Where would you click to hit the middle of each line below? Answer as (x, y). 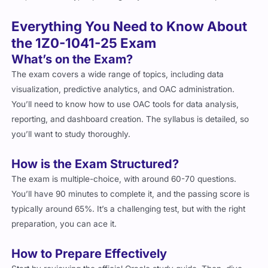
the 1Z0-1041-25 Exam (84, 43)
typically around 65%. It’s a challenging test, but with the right (129, 208)
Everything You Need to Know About (130, 26)
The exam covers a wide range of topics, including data (118, 74)
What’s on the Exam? (72, 60)
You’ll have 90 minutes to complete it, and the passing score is (131, 194)
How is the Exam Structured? (95, 164)
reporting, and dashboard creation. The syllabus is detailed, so (130, 119)
